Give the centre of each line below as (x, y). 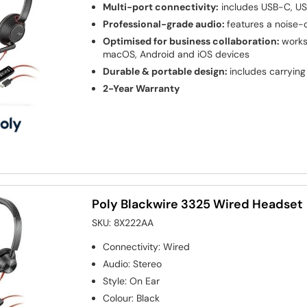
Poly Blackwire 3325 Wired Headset (198, 205)
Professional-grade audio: (165, 24)
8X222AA (134, 223)
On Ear (145, 281)
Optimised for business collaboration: (193, 41)
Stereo (148, 264)
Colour (118, 298)
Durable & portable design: (167, 72)
